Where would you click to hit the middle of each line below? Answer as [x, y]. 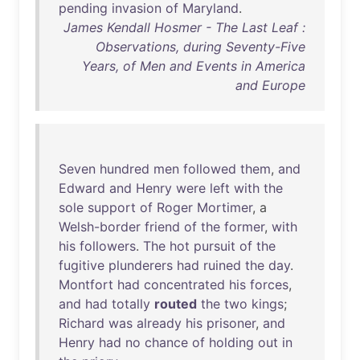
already [159, 323]
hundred [125, 169]
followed [210, 169]
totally [131, 304]
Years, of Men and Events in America [194, 66]
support [112, 207]
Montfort [86, 284]
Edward [82, 188]
